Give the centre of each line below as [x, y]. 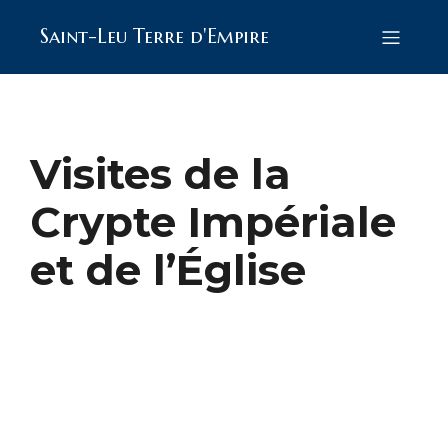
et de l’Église [168, 270]
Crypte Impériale [213, 222]
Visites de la [160, 174]
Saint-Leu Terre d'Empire [154, 36]
